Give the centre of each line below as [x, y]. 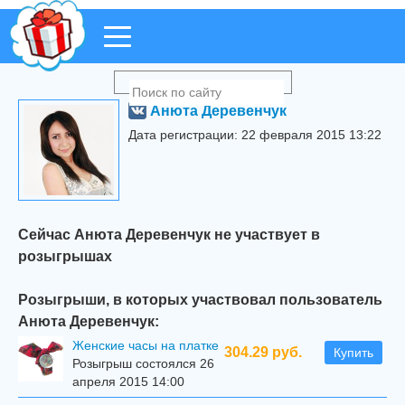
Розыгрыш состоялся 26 [143, 363]
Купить [353, 353]
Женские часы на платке [146, 345]
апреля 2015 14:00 [128, 381]
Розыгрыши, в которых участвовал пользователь [200, 299]
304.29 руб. [263, 352]
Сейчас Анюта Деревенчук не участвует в [169, 234]
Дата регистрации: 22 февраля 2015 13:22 [255, 135]
